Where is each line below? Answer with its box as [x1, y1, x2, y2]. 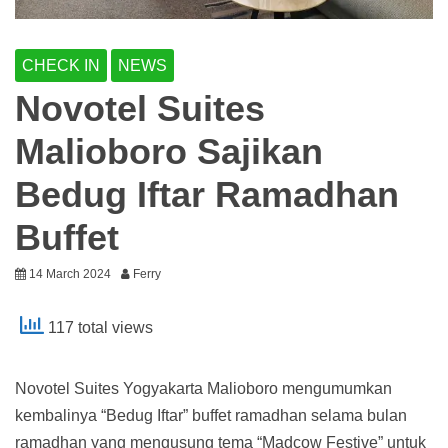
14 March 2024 [29, 266, 111, 281]
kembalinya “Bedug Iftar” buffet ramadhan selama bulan [15, 406, 407, 424]
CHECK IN [22, 56, 100, 74]
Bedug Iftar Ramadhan [15, 173, 399, 215]
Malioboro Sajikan [15, 130, 323, 172]
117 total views [44, 319, 153, 337]
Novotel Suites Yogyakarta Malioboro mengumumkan [15, 379, 392, 397]
